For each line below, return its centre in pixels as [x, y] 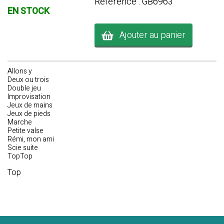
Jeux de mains [30, 105]
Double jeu [24, 88]
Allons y [20, 71]
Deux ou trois [28, 80]
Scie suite [23, 148]
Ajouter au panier [149, 35]
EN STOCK [28, 11]
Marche [20, 122]
